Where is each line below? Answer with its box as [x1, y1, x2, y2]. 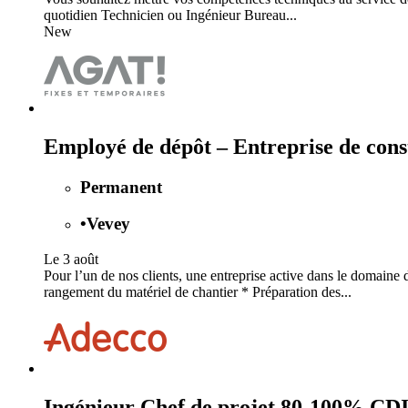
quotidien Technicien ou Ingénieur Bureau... [44, 6, 297, 23]
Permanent [80, 177, 162, 197]
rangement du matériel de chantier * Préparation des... [44, 284, 352, 301]
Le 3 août [44, 251, 98, 268]
